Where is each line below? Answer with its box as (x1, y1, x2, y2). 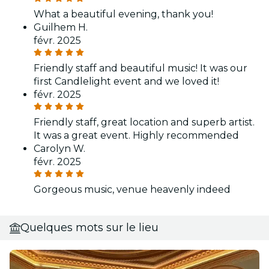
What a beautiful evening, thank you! (34, 8, 213, 20)
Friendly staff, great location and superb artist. (34, 116, 255, 128)
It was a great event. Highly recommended (34, 130, 239, 142)
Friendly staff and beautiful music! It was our (34, 62, 247, 74)
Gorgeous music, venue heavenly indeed (34, 184, 231, 196)
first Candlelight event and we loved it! (34, 76, 219, 88)
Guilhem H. (34, 22, 88, 34)
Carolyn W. (34, 143, 85, 155)
